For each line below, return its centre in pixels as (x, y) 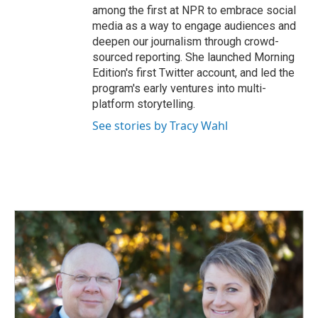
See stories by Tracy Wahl (160, 125)
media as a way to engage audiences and (194, 26)
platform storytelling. (144, 104)
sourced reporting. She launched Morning (193, 57)
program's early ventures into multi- (179, 88)
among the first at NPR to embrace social (194, 10)
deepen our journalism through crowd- (186, 41)
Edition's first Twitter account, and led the (193, 72)
